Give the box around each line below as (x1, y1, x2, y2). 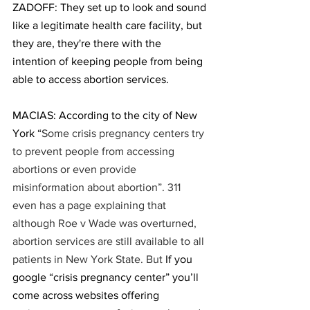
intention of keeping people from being (12, 55, 206, 67)
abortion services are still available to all (12, 235, 207, 247)
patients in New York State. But (12, 253, 165, 265)
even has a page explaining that (12, 199, 169, 211)
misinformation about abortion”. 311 (12, 181, 183, 193)
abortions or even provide (12, 163, 139, 175)
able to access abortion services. (12, 73, 169, 85)
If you (165, 253, 195, 265)
